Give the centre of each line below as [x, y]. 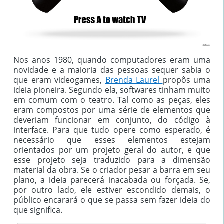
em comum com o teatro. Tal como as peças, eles [112, 100]
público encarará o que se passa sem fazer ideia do [112, 200]
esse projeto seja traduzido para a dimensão [112, 160]
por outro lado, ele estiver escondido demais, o [112, 190]
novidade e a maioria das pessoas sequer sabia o [112, 70]
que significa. [38, 210]
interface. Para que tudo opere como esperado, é [112, 130]
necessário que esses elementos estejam [112, 140]
